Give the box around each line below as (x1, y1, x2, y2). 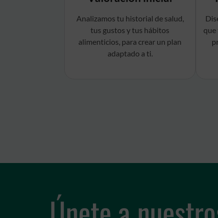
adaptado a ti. (107, 49, 153, 58)
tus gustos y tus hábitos (91, 25, 169, 35)
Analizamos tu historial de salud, (76, 14, 184, 23)
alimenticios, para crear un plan (78, 37, 182, 47)
